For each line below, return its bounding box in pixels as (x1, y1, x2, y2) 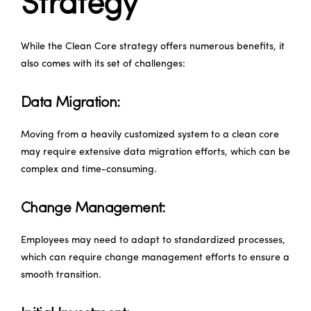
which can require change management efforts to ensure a (21, 252, 289, 263)
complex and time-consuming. (21, 164, 157, 175)
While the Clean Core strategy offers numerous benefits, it (21, 41, 285, 52)
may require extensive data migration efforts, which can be (21, 146, 290, 158)
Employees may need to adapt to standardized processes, (21, 235, 285, 246)
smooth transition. (21, 269, 101, 280)
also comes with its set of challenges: (21, 58, 185, 69)
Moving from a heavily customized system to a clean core (21, 129, 279, 140)
